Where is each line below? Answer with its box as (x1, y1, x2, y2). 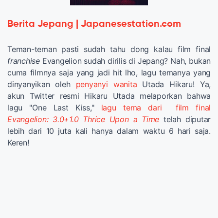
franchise (7, 55, 40, 66)
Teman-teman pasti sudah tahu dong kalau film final (7, 44, 211, 54)
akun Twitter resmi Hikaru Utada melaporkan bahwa (7, 91, 211, 101)
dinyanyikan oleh (7, 79, 76, 89)
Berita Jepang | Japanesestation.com (7, 19, 181, 29)
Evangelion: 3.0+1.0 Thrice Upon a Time (7, 114, 164, 124)
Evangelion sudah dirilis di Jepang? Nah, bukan (39, 55, 211, 66)
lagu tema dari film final (94, 102, 211, 112)
